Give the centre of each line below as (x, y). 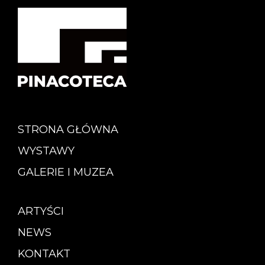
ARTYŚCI (41, 211)
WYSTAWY (46, 151)
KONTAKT (44, 253)
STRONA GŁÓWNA (68, 129)
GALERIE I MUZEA (66, 172)
